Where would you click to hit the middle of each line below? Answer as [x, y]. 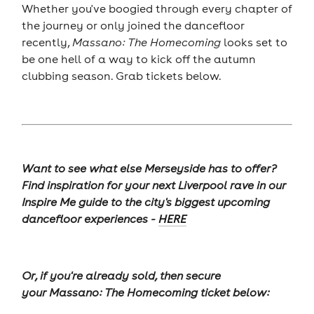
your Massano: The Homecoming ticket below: [145, 292]
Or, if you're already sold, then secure [121, 275]
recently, [47, 42]
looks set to [254, 42]
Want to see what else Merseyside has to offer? [149, 168]
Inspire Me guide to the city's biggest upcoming [145, 202]
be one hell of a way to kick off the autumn [138, 59]
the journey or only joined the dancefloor [133, 25]
